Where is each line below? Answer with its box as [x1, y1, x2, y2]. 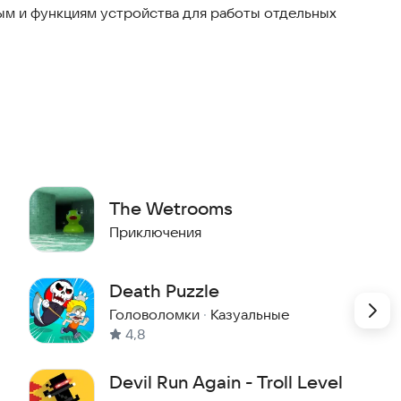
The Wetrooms [109, 197, 233, 220]
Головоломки [109, 305, 200, 324]
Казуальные [210, 305, 289, 324]
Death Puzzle [109, 279, 219, 303]
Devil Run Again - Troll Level [109, 371, 343, 394]
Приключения [109, 223, 201, 242]
